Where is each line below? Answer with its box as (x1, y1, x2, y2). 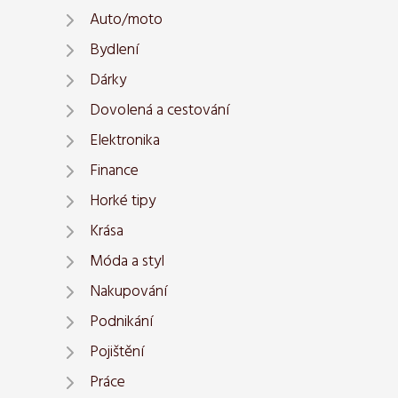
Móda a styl (90, 249, 164, 275)
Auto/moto (90, 7, 163, 34)
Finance (90, 158, 139, 185)
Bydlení (90, 37, 139, 64)
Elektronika (90, 128, 160, 155)
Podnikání (90, 309, 153, 336)
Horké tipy (90, 188, 155, 215)
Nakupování (90, 279, 167, 306)
